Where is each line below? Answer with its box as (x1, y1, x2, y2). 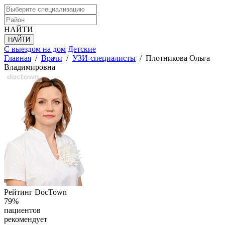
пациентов (4, 206, 41, 214)
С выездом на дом (4, 45, 66, 53)
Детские (68, 45, 96, 53)
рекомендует (4, 215, 47, 223)
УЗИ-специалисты (72, 54, 136, 62)
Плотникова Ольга (146, 54, 210, 62)
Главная (4, 54, 31, 62)
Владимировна (4, 63, 55, 71)
